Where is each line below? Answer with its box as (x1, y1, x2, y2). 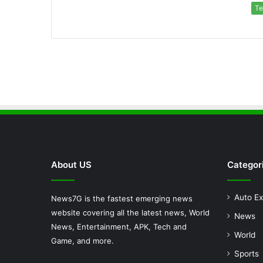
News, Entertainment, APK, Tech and (51, 222, 187, 232)
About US (51, 159, 92, 171)
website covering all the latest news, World (51, 208, 210, 218)
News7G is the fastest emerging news (51, 194, 193, 204)
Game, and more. (51, 236, 114, 246)
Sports (234, 249, 259, 259)
